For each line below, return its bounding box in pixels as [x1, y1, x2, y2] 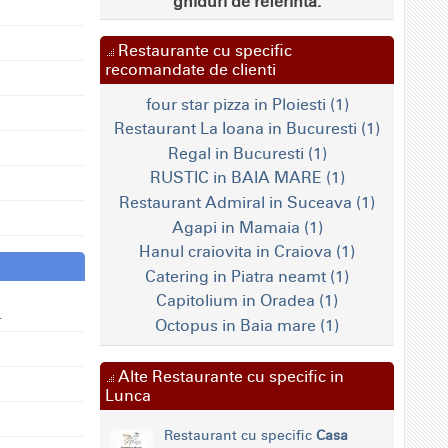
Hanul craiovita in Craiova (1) [139, 242, 355, 262]
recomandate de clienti [105, 60, 276, 80]
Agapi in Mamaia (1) [171, 217, 323, 237]
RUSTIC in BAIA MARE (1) [149, 168, 345, 188]
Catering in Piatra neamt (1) [145, 266, 349, 286]
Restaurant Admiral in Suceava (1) [119, 193, 375, 213]
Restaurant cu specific [163, 427, 316, 445]
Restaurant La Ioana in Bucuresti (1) [114, 119, 380, 139]
